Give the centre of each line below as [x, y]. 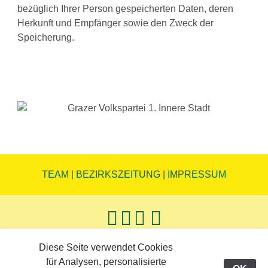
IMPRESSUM [197, 175]
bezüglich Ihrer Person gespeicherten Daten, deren [126, 9]
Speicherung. [46, 38]
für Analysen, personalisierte [106, 262]
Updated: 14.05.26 [134, 258]
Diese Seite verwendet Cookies [106, 247]
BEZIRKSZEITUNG [118, 175]
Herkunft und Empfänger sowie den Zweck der [116, 23]
